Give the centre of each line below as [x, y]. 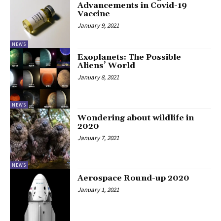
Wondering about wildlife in [136, 118]
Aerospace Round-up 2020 [134, 178]
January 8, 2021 [98, 77]
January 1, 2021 [98, 190]
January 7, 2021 [98, 138]
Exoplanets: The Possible [129, 57]
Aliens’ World [107, 66]
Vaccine [94, 14]
